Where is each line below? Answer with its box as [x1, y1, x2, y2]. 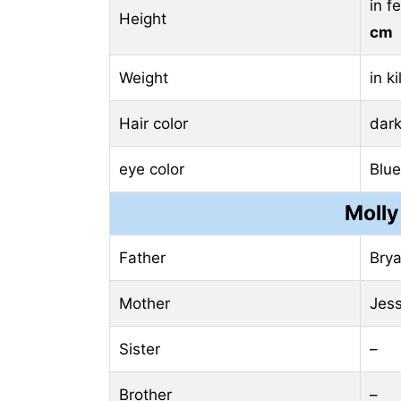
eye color [119, 159, 184, 178]
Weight [119, 68, 168, 87]
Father [119, 248, 166, 267]
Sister [119, 339, 160, 358]
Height [119, 9, 166, 28]
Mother [119, 294, 170, 312]
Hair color [119, 114, 188, 132]
